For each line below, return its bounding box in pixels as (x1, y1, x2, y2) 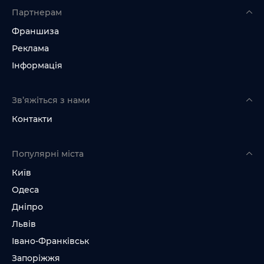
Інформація (12, 60, 62, 71)
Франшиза (12, 26, 59, 37)
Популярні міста (12, 148, 84, 159)
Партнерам (12, 7, 62, 18)
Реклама (12, 43, 49, 54)
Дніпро (12, 202, 43, 212)
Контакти (12, 114, 52, 124)
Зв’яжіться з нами (12, 95, 90, 105)
